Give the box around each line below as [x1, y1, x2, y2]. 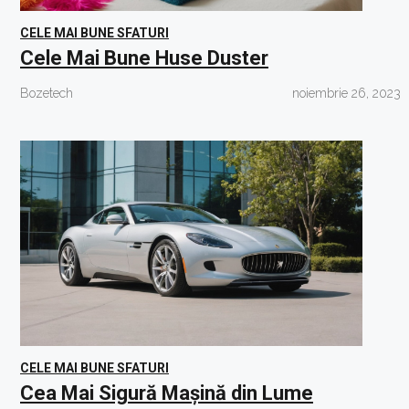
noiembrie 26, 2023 [291, 86, 401, 100]
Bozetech [20, 86, 73, 100]
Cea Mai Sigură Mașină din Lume [20, 382, 313, 404]
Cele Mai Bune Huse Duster [20, 47, 268, 69]
